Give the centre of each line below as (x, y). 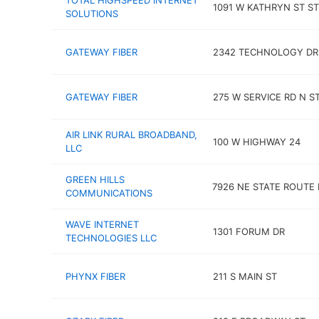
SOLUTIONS (92, 14)
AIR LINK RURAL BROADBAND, (131, 135)
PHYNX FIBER (95, 276)
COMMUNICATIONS (109, 193)
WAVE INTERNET (102, 224)
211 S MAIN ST (245, 276)
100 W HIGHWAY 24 (256, 141)
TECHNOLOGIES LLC (111, 238)
